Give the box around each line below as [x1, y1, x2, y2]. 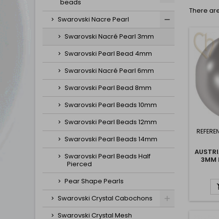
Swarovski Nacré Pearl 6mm [65, 66, 154, 75]
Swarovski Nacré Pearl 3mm [65, 32, 154, 41]
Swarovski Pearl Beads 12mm [65, 117, 157, 127]
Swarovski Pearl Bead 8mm [65, 83, 152, 92]
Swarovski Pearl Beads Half [65, 152, 151, 161]
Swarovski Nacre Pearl [58, 15, 129, 24]
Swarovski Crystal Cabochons [58, 194, 153, 203]
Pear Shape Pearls [65, 176, 124, 186]
